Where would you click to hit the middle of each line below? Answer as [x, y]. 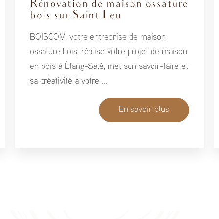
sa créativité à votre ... [69, 82]
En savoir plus [144, 110]
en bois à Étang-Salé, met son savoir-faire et [109, 67]
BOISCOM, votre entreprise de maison [98, 38]
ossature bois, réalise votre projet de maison [109, 52]
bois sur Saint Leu [76, 16]
